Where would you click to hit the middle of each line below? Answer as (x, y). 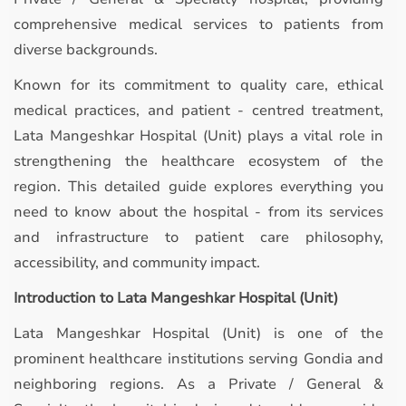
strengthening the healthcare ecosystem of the (198, 161)
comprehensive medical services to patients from (198, 24)
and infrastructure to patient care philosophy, (198, 237)
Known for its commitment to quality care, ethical (198, 85)
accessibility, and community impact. (137, 263)
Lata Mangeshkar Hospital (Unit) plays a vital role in (198, 136)
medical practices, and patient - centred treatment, (198, 111)
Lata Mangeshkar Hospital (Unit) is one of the (198, 333)
